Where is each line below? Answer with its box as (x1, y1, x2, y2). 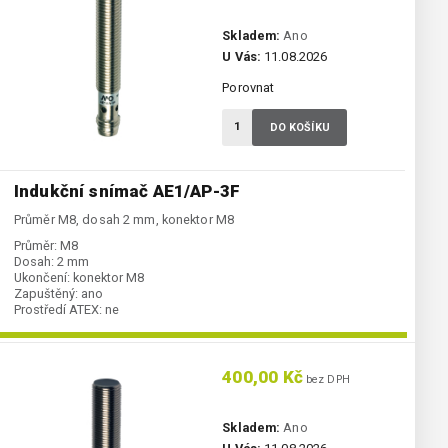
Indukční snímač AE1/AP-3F (14, 181, 240, 202)
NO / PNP (62, 318, 114, 334)
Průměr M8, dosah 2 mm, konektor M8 (14, 212, 235, 228)
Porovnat (222, 80, 275, 96)
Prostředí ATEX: (14, 302, 102, 318)
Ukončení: (14, 270, 70, 286)
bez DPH (302, 373, 350, 387)
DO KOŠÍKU (269, 121, 330, 135)
